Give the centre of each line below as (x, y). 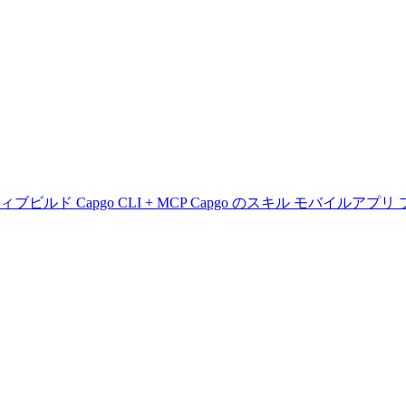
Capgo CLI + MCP (133, 203)
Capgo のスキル (242, 203)
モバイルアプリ (346, 203)
